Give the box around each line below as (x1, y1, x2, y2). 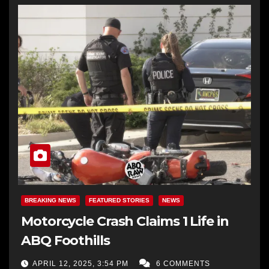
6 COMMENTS (156, 259, 210, 268)
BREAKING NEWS (25, 196, 76, 204)
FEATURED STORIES (89, 196, 150, 204)
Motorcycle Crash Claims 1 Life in (21, 213, 229, 229)
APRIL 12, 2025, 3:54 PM (32, 259, 131, 268)
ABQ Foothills (21, 232, 110, 249)
